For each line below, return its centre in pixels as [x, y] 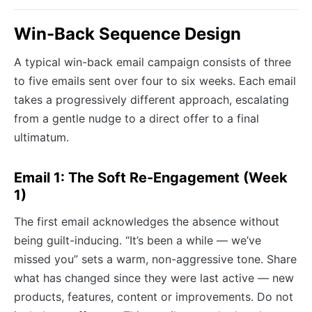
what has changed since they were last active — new [154, 278]
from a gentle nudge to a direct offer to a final [136, 119]
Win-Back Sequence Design [127, 34]
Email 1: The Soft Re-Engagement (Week [151, 178]
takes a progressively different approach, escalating [151, 100]
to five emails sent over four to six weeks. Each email [155, 81]
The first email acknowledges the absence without [147, 222]
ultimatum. [41, 138]
